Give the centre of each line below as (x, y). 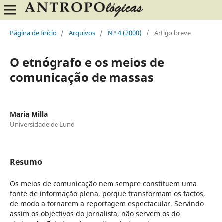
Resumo (26, 161)
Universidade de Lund (42, 124)
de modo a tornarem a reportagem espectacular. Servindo (107, 203)
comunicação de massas (82, 77)
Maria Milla (28, 114)
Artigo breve (172, 32)
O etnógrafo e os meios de (87, 62)
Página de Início (33, 32)
